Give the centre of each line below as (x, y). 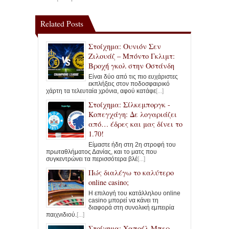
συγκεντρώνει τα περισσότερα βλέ (92, 159)
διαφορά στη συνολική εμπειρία (131, 208)
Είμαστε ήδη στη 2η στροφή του (132, 145)
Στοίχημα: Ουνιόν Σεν (125, 47)
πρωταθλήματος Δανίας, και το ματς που (101, 152)
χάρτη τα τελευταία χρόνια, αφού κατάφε (101, 91)
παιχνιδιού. (61, 215)
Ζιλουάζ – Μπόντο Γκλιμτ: (132, 56)
